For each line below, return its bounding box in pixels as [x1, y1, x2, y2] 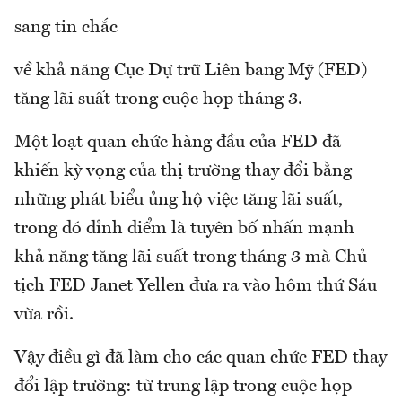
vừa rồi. [14, 305, 74, 324]
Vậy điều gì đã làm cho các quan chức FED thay [14, 348, 387, 367]
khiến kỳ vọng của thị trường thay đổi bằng [14, 162, 352, 180]
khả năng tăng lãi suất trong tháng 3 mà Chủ [14, 248, 367, 267]
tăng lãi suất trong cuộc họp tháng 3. [14, 90, 302, 109]
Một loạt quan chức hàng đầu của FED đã [14, 133, 341, 152]
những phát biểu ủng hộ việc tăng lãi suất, [14, 190, 343, 209]
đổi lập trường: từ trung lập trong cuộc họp [14, 377, 352, 396]
